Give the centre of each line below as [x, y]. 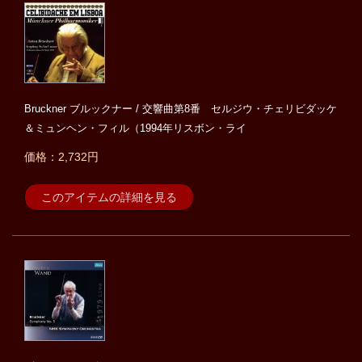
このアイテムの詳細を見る [109, 198]
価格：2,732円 [61, 157]
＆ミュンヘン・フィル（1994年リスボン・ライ [135, 128]
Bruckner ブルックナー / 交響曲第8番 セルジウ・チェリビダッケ [181, 109]
